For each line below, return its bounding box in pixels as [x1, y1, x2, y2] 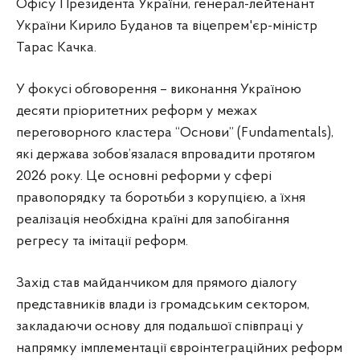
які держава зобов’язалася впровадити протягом [16, 146, 315, 162]
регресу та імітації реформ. [16, 233, 188, 249]
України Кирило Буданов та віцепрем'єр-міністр [16, 18, 317, 34]
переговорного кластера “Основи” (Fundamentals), [16, 125, 333, 141]
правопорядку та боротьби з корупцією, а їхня [16, 190, 305, 206]
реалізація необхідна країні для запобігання [16, 211, 289, 227]
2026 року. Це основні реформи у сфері [16, 168, 272, 184]
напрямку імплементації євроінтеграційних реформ [16, 340, 342, 356]
